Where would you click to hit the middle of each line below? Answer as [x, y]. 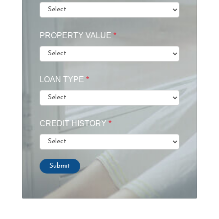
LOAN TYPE [63, 79]
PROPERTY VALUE [77, 35]
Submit [60, 166]
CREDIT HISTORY [74, 123]
